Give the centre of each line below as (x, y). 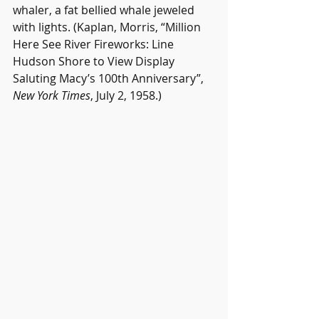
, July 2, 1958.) (126, 95)
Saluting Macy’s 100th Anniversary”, (110, 78)
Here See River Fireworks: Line (95, 44)
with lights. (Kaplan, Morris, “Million (108, 27)
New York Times (52, 95)
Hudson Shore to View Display (95, 61)
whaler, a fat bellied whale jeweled (105, 10)
